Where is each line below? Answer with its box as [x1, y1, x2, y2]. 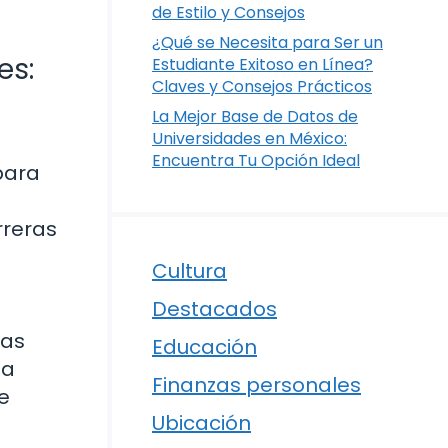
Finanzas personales [152, 371, 361, 399]
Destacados [152, 295, 277, 323]
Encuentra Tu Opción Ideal [152, 149, 360, 172]
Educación [152, 333, 257, 361]
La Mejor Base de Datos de [152, 105, 358, 128]
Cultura [152, 257, 227, 285]
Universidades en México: [152, 127, 347, 150]
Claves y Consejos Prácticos [152, 75, 372, 98]
